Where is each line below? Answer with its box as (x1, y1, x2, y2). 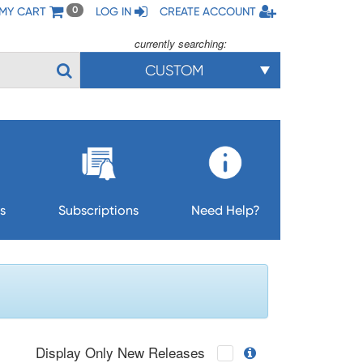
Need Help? (190, 203, 260, 218)
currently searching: (134, 36, 227, 51)
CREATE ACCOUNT (160, 5, 256, 18)
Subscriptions (58, 203, 139, 218)
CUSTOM (144, 62, 203, 79)
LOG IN (96, 5, 131, 18)
